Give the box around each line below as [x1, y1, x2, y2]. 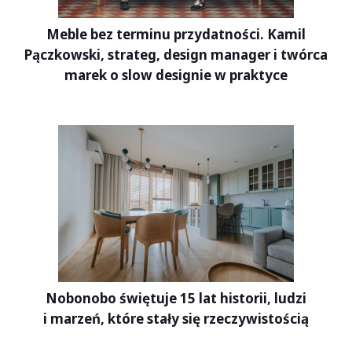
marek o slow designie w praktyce [64, 66, 288, 85]
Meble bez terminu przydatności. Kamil [46, 25, 306, 44]
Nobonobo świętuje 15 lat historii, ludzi [46, 289, 306, 308]
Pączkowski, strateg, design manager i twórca [24, 46, 328, 64]
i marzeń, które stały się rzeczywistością [43, 310, 309, 328]
